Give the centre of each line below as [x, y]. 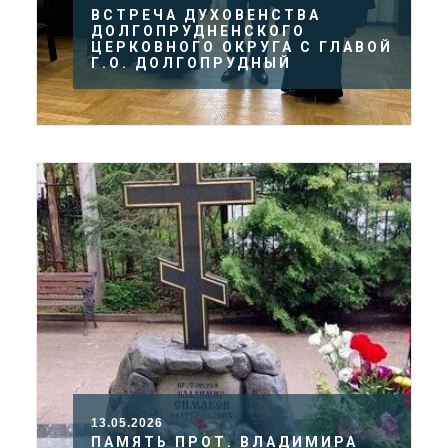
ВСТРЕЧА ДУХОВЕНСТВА [206, 15]
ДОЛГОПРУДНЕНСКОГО [198, 31]
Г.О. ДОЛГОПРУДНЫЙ [191, 63]
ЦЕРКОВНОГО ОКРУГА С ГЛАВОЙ [242, 47]
